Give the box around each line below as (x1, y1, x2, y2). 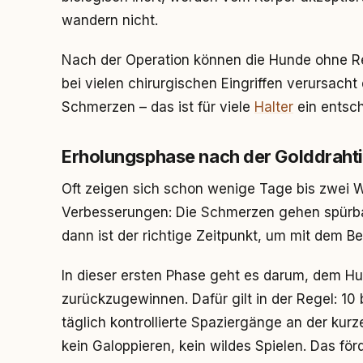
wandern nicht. (62, 12, 158, 28)
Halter (254, 99, 293, 115)
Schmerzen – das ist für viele (62, 99, 254, 115)
